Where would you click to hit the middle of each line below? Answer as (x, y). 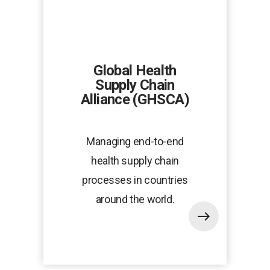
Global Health (135, 71)
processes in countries (135, 180)
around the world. (135, 199)
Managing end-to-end (135, 142)
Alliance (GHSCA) (135, 100)
